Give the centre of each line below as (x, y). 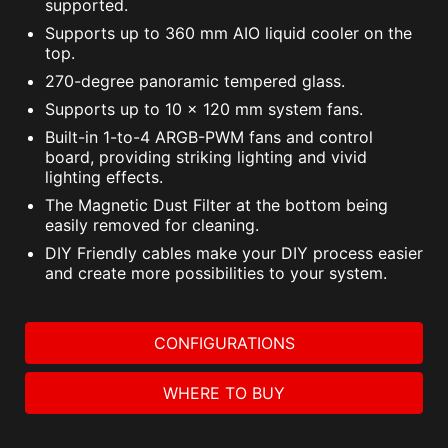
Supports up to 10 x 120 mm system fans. (204, 109)
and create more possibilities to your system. (216, 273)
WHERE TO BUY (224, 393)
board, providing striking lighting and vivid (206, 157)
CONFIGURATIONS (224, 343)
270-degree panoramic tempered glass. (195, 81)
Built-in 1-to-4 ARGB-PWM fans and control (209, 137)
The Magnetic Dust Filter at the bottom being (216, 205)
